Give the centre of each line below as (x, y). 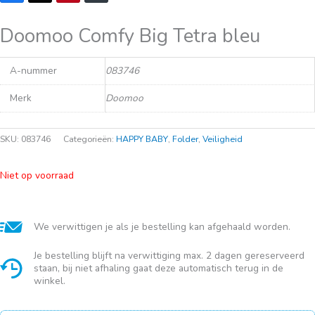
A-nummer (33, 70)
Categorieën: (90, 140)
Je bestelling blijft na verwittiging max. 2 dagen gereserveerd (169, 255)
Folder (185, 140)
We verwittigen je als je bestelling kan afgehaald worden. (162, 226)
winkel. (50, 281)
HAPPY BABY (142, 140)
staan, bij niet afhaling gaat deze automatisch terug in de (159, 268)
